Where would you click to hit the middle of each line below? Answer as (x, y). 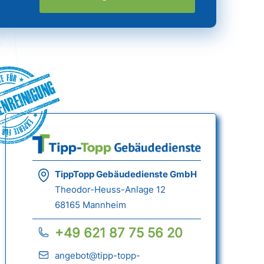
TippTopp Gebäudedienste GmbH (126, 174)
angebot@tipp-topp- (97, 256)
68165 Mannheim (90, 205)
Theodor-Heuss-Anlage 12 (110, 190)
